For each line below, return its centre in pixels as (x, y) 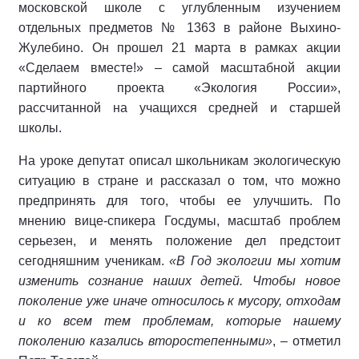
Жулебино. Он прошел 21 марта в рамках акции (179, 48)
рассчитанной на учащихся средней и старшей (179, 108)
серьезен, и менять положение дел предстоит (179, 241)
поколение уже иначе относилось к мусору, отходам (179, 301)
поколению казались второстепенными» (145, 341)
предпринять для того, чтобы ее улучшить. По (179, 201)
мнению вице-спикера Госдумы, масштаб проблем (179, 221)
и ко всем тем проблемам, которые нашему (179, 321)
